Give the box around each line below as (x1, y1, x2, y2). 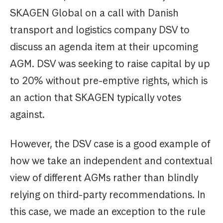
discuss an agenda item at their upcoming (10, 40, 198, 54)
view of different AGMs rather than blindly (10, 171, 198, 185)
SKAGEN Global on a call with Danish (10, 6, 179, 20)
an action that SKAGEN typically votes (10, 91, 181, 105)
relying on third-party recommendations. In (10, 188, 206, 202)
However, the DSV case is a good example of (10, 137, 210, 151)
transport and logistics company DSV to (10, 23, 190, 37)
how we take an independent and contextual (10, 154, 213, 168)
